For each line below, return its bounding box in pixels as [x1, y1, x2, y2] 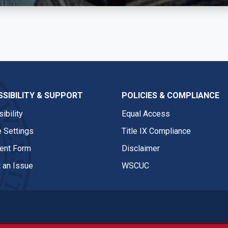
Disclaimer [122, 143, 160, 153]
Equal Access [122, 108, 170, 119]
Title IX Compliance [122, 126, 191, 136]
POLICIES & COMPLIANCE [122, 90, 219, 100]
